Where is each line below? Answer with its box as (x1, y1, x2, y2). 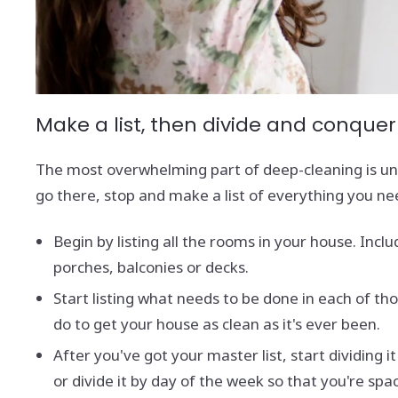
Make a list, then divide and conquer (36, 110, 396, 139)
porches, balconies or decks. (53, 256, 252, 277)
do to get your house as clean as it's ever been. (53, 313, 380, 334)
